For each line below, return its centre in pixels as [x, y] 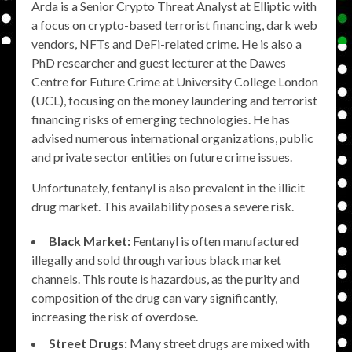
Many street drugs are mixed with [218, 343]
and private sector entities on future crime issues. [162, 156]
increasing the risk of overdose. [115, 316]
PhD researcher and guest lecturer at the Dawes [159, 62]
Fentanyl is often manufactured [214, 240]
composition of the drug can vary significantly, [154, 297]
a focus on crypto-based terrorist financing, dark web [174, 24]
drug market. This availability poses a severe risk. [163, 206]
